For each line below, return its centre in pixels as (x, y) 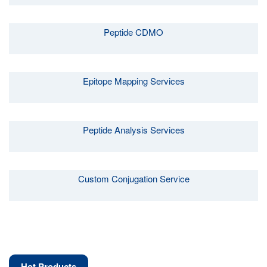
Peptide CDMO (133, 32)
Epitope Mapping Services (133, 81)
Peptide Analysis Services (133, 130)
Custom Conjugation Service (133, 178)
